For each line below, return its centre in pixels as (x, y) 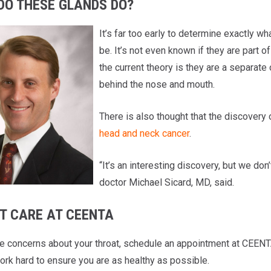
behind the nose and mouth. (157, 84)
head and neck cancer (144, 133)
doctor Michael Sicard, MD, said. (166, 182)
